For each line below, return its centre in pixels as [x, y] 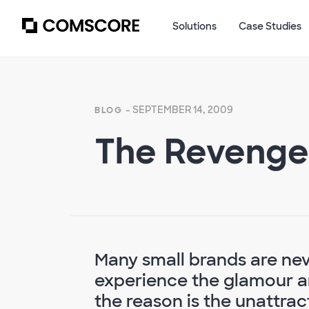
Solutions [195, 27]
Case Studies [270, 27]
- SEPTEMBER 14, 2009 [179, 110]
